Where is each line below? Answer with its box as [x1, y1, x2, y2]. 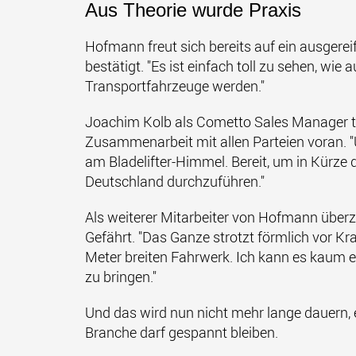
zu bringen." [85, 267, 157, 286]
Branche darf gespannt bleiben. [85, 323, 278, 342]
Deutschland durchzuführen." [85, 172, 268, 191]
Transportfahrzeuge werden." [85, 76, 265, 95]
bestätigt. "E [85, 56, 159, 75]
